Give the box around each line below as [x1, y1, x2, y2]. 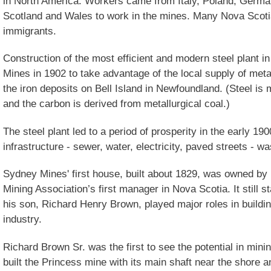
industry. [3, 213, 42, 226]
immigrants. [3, 24, 56, 37]
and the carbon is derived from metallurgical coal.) [3, 97, 230, 110]
